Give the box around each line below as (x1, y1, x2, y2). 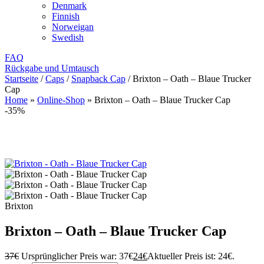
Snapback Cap (71, 74, 126, 84)
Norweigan (52, 22, 94, 32)
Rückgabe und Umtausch (5, 63, 99, 73)
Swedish (52, 32, 84, 42)
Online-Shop (37, 95, 85, 105)
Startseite (5, 74, 38, 84)
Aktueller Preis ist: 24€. (147, 250, 235, 261)
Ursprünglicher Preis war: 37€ (21, 250, 133, 261)
